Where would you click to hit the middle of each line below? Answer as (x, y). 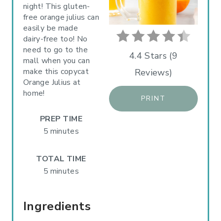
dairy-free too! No (55, 39)
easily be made (51, 28)
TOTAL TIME (61, 159)
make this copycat (56, 71)
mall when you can (57, 60)
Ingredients (57, 206)
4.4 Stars (148, 55)
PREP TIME (61, 119)
